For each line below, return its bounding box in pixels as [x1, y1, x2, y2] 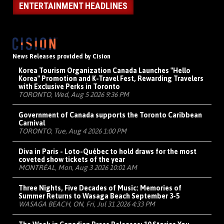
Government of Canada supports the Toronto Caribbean [18, 111, 202, 119]
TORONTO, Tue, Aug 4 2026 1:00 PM [18, 127, 126, 135]
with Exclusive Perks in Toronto [18, 82, 120, 91]
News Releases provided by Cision [12, 53, 110, 60]
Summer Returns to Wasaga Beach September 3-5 [18, 192, 179, 200]
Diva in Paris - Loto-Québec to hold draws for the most [18, 147, 196, 156]
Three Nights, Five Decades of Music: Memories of [18, 184, 181, 192]
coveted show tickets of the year [18, 155, 125, 164]
